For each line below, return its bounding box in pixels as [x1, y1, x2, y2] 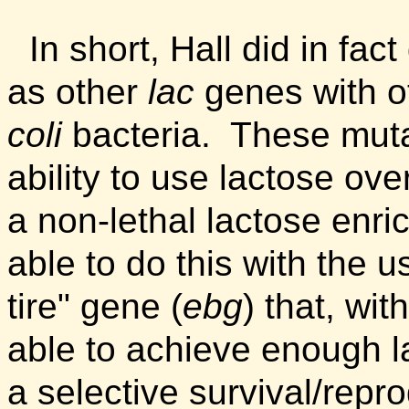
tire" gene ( [7, 287, 183, 327]
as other [7, 72, 148, 112]
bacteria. [72, 115, 221, 155]
